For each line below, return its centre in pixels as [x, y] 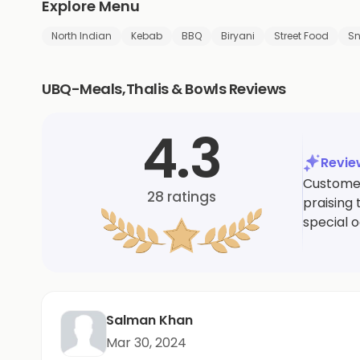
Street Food [301, 35]
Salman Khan [149, 320]
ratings [190, 196]
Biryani [238, 35]
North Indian [82, 35]
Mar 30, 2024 [146, 342]
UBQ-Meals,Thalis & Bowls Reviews [164, 88]
